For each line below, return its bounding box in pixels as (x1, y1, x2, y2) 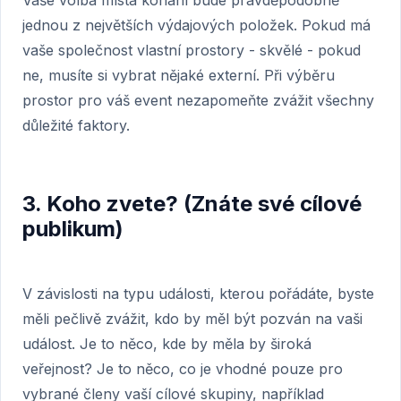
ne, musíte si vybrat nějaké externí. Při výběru (22, 66, 335, 84)
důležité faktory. (22, 116, 130, 134)
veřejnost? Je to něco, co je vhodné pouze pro (22, 360, 343, 378)
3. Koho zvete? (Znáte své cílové (22, 191, 362, 217)
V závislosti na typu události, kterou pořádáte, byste (22, 285, 374, 303)
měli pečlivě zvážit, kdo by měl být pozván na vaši (22, 310, 363, 328)
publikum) (22, 216, 124, 242)
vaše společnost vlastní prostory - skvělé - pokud (22, 41, 361, 59)
